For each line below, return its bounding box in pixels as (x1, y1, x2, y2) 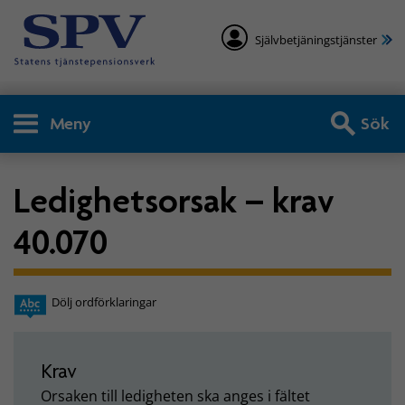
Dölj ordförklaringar (52, 294, 156, 311)
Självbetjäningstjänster (255, 32, 377, 49)
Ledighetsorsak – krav (14, 179, 334, 221)
